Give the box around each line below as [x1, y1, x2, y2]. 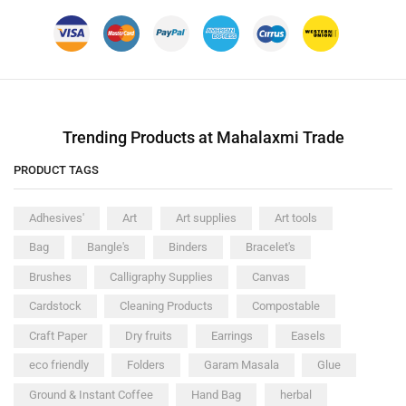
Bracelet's [245, 240, 295, 255]
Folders [127, 358, 166, 372]
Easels [290, 328, 325, 343]
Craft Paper [29, 328, 87, 343]
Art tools [274, 210, 317, 225]
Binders [168, 240, 208, 255]
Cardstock [29, 299, 82, 314]
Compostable [251, 299, 320, 314]
